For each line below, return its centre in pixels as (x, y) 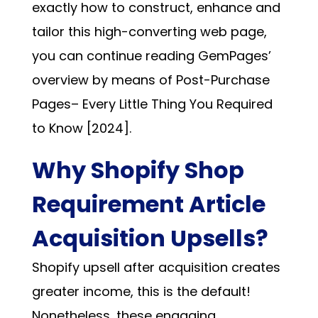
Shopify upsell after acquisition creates (156, 268)
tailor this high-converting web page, (149, 32)
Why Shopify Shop (138, 170)
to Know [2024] (80, 128)
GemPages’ (234, 56)
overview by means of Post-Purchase (150, 80)
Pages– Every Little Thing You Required (152, 104)
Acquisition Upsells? (150, 238)
